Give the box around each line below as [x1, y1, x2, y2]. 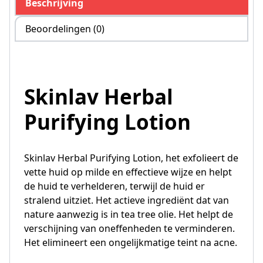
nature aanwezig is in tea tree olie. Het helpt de [24, 208, 233, 221]
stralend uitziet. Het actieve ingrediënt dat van [24, 194, 229, 207]
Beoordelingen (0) [25, 22, 104, 35]
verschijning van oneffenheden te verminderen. [24, 222, 235, 235]
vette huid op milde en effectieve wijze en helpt [24, 166, 232, 178]
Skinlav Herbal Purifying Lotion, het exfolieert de [24, 151, 238, 164]
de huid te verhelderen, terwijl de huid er [24, 180, 205, 193]
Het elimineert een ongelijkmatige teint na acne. [24, 236, 237, 249]
